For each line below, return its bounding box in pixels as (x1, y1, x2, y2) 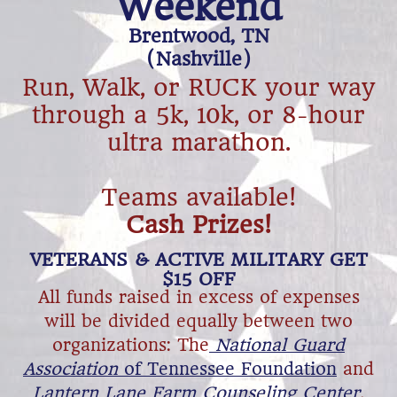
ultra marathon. (106, 128, 291, 156)
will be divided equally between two (44, 311, 353, 332)
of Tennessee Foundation (118, 359, 337, 380)
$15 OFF (161, 268, 236, 290)
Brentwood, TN (128, 25, 269, 48)
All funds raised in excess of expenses (37, 287, 360, 308)
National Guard (215, 335, 345, 356)
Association (23, 359, 118, 380)
